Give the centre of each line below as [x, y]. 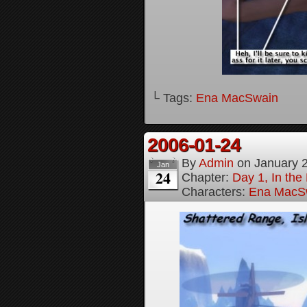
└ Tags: [173, 98]
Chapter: [207, 177]
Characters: [215, 192]
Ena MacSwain [237, 98]
